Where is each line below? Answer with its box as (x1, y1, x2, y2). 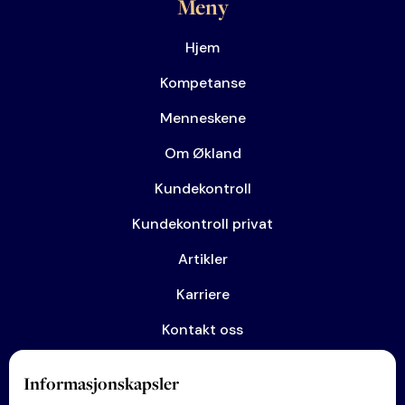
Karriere (175, 284, 230, 304)
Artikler (177, 249, 228, 268)
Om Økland (164, 143, 241, 163)
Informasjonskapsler (24, 372, 179, 395)
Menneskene (159, 108, 246, 127)
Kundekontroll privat (132, 213, 273, 233)
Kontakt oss (162, 319, 243, 339)
